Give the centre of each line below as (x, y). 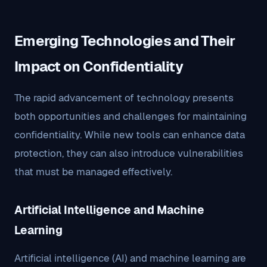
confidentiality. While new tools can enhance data (130, 135)
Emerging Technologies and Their (125, 41)
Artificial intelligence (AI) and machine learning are (130, 258)
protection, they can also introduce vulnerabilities (129, 153)
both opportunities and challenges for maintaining (131, 116)
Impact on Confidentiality (99, 66)
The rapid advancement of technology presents (124, 98)
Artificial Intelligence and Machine (109, 210)
